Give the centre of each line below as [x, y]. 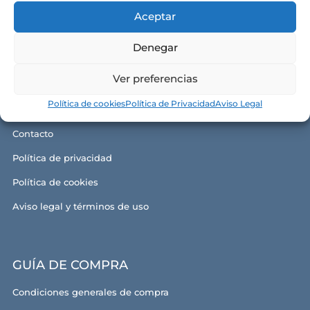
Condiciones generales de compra [90, 292]
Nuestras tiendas [51, 110]
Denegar [155, 47]
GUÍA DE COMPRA [70, 265]
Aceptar [155, 16]
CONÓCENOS [55, 58]
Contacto [33, 134]
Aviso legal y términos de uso [80, 207]
